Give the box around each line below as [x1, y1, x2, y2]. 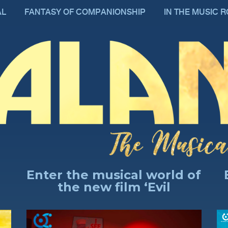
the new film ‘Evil [57, 180, 170, 194]
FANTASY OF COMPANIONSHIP [24, 7, 146, 17]
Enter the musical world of [26, 167, 202, 182]
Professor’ [80, 192, 148, 207]
